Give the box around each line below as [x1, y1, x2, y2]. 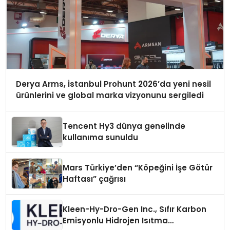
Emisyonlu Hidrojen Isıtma [63, 215, 168, 226]
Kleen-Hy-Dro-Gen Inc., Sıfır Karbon [63, 204, 207, 215]
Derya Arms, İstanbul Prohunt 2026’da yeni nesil [15, 79, 211, 90]
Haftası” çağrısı [63, 174, 126, 185]
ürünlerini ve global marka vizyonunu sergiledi [15, 90, 204, 101]
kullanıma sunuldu [63, 132, 139, 143]
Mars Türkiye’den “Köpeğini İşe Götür [63, 162, 213, 174]
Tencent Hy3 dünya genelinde [63, 121, 186, 132]
